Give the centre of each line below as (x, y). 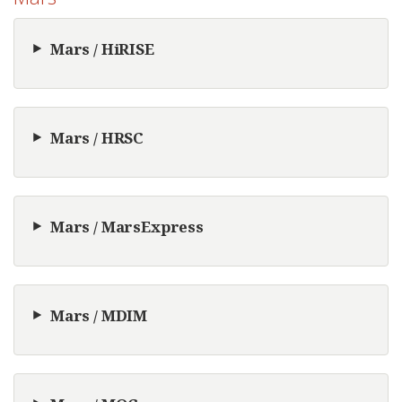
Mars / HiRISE (102, 48)
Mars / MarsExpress (127, 226)
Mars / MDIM (99, 315)
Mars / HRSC (97, 137)
